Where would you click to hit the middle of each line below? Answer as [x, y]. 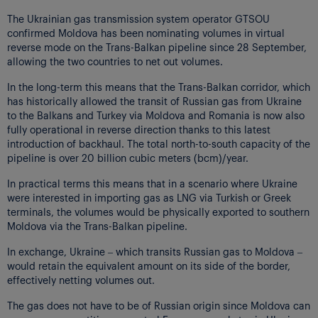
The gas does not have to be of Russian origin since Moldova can [159, 305]
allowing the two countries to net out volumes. [115, 61]
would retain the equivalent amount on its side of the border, [149, 265]
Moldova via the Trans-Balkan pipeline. [97, 225]
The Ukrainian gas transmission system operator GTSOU [138, 18]
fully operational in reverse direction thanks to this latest [139, 129]
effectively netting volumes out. [81, 279]
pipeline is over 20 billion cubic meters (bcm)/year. [128, 157]
